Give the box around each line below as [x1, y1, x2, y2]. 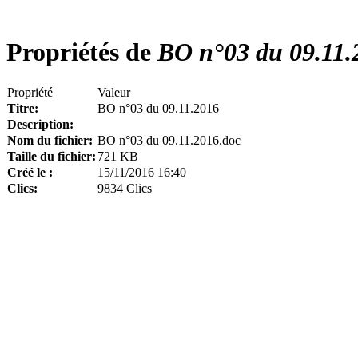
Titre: [7, 101, 38, 115]
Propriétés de [6, 38, 151, 67]
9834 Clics [97, 181, 152, 195]
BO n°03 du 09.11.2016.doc [97, 133, 241, 147]
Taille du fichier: [7, 149, 96, 163]
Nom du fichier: [7, 133, 93, 147]
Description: [7, 117, 74, 131]
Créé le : [7, 165, 53, 179]
